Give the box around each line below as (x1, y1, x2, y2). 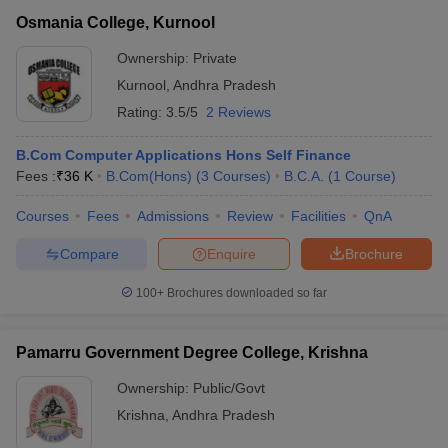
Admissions (137, 208, 209, 224)
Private (193, 50, 237, 66)
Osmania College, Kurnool (16, 14, 215, 31)
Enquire (207, 245, 256, 262)
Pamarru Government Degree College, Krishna (16, 344, 368, 361)
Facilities (291, 208, 346, 224)
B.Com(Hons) (106, 168, 192, 184)
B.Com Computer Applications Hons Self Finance (16, 147, 351, 163)
